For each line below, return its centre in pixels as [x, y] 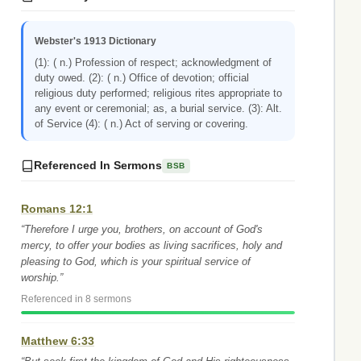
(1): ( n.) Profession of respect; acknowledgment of [153, 62]
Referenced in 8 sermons [76, 299]
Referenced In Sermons [98, 165]
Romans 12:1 [57, 209]
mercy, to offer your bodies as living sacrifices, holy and [151, 245]
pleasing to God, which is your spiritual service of [136, 261]
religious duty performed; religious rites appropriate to [158, 93]
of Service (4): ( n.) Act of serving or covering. [141, 124]
